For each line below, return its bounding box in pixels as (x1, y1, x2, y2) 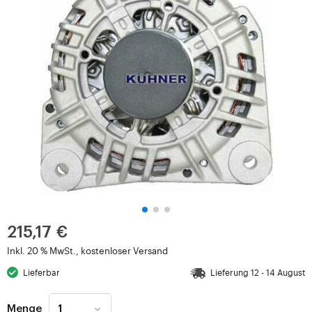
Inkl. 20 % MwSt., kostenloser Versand (7, 244, 168, 256)
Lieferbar (23, 267, 61, 278)
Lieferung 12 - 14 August (210, 267, 305, 278)
